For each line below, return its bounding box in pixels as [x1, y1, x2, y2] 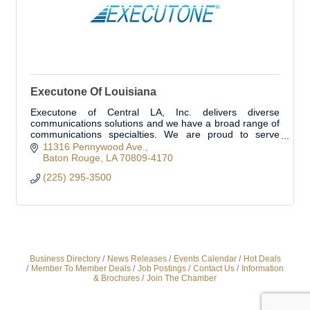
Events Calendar [173, 254, 237, 264]
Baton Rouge [42, 152, 100, 164]
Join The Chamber [147, 273, 217, 284]
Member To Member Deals [31, 264, 131, 274]
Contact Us [193, 264, 235, 274]
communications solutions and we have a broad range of [30, 118, 280, 129]
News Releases [107, 254, 167, 264]
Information [241, 264, 284, 274]
